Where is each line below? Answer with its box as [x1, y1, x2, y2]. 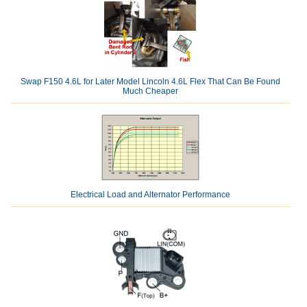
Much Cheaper [122, 86, 178, 97]
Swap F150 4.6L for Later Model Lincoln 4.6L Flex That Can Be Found [20, 77, 280, 87]
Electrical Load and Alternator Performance [70, 190, 230, 200]
